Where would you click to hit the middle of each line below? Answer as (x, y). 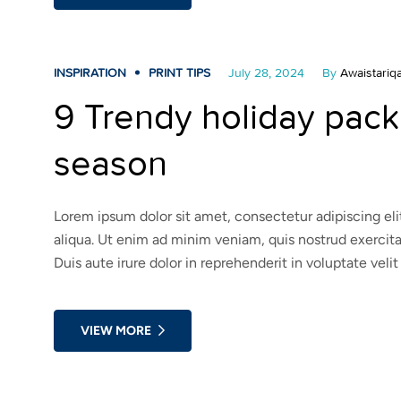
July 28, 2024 (266, 73)
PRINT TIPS (179, 73)
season (111, 164)
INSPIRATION (90, 73)
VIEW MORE (116, 330)
